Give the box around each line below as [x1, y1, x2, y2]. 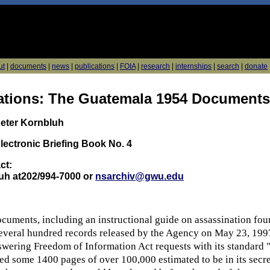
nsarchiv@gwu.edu [95, 171, 184, 182]
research [141, 62, 170, 71]
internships [175, 62, 212, 71]
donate [245, 62, 268, 71]
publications [75, 62, 115, 71]
